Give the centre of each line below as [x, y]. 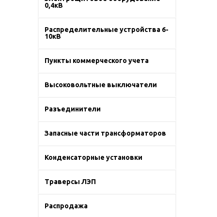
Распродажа [66, 206]
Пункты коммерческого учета [97, 61]
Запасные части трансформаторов [105, 133]
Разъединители [73, 109]
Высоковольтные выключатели [101, 85]
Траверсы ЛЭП [70, 182]
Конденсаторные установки [93, 157]
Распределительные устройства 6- [107, 30]
